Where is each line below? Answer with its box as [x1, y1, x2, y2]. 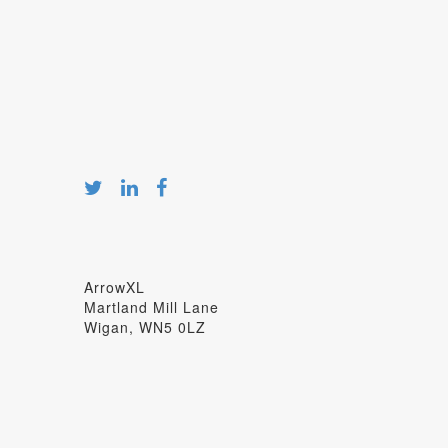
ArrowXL [83, 276, 145, 297]
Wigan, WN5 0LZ [83, 316, 206, 337]
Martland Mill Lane [83, 296, 219, 317]
